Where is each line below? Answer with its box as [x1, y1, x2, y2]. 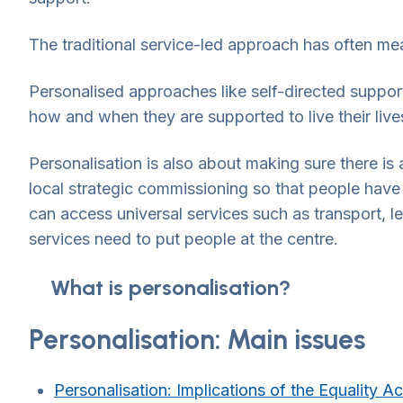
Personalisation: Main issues [29, 323, 365, 356]
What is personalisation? [50, 274, 291, 300]
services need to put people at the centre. [29, 229, 338, 248]
